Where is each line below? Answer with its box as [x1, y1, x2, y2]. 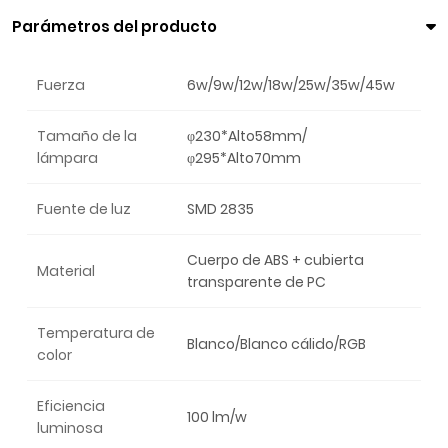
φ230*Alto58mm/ [187, 126, 307, 147]
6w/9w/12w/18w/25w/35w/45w [187, 75, 395, 96]
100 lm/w [187, 407, 247, 428]
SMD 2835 [187, 199, 254, 220]
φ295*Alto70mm [187, 148, 301, 169]
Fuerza [37, 75, 85, 96]
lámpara [37, 148, 98, 169]
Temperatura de [37, 323, 155, 344]
